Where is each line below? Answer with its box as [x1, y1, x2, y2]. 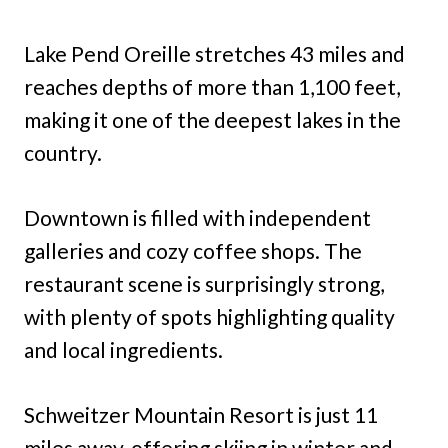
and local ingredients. [24, 337, 223, 363]
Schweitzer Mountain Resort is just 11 [24, 402, 378, 428]
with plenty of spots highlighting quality [24, 304, 395, 330]
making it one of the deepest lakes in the [24, 107, 401, 133]
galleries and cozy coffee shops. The [24, 238, 362, 264]
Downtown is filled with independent [24, 205, 371, 231]
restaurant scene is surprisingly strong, [24, 271, 384, 297]
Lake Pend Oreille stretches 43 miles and [24, 41, 405, 67]
